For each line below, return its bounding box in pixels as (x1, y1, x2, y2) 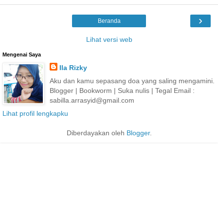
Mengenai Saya (2, 51, 41, 57)
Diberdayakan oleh (66, 128, 127, 137)
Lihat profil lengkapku (2, 109, 68, 117)
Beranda (97, 17, 121, 24)
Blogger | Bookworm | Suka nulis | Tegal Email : (49, 86, 195, 94)
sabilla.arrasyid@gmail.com (49, 96, 134, 104)
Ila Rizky (59, 63, 87, 72)
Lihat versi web (86, 35, 132, 43)
